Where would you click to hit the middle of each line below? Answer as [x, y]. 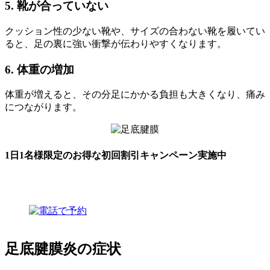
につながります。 [43, 107]
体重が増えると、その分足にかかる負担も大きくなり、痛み [135, 95]
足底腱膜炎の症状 [63, 249]
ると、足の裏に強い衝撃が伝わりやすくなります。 [116, 43]
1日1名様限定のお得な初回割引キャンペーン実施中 [116, 155]
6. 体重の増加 [39, 69]
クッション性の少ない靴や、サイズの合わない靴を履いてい [135, 31]
